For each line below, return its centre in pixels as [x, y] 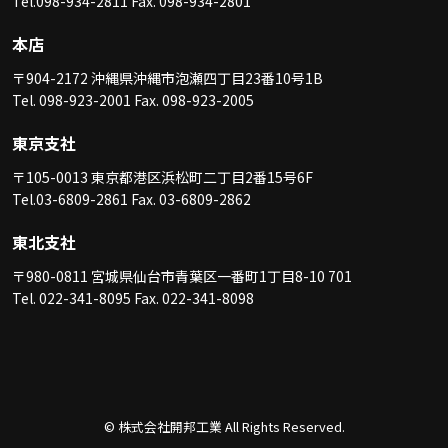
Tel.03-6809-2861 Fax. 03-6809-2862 [131, 198]
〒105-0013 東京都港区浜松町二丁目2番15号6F [162, 176]
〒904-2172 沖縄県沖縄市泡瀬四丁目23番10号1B [167, 77]
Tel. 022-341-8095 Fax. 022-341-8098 [133, 297]
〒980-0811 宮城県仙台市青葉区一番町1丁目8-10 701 [182, 275]
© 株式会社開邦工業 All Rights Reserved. [224, 426]
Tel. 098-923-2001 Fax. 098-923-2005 [133, 99]
